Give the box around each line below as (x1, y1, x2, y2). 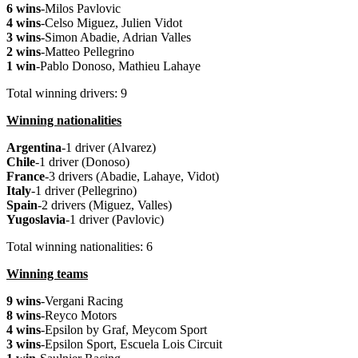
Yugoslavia (6, 213, 66, 227)
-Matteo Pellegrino (41, 45, 134, 59)
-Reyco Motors (41, 308, 117, 323)
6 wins (6, 2, 41, 16)
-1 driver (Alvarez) (62, 141, 156, 155)
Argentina (6, 141, 62, 155)
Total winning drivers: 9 (6, 86, 127, 101)
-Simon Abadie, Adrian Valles (41, 30, 191, 45)
